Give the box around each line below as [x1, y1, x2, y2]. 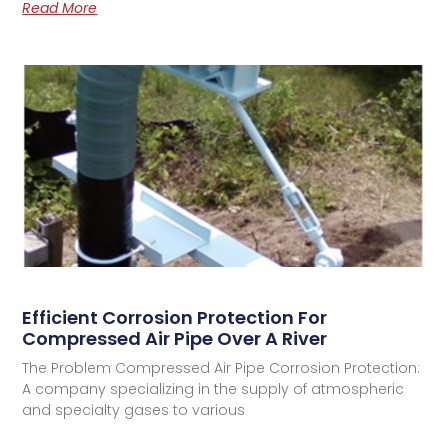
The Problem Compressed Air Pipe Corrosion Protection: [22, 358, 421, 379]
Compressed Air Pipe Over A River [22, 326, 328, 352]
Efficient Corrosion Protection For [22, 305, 328, 331]
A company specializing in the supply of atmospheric [22, 379, 405, 400]
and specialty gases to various [22, 400, 246, 421]
